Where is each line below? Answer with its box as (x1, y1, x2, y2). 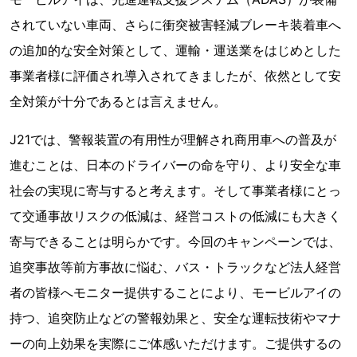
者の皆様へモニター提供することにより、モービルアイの (10, 284, 341, 300)
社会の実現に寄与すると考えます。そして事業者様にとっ (10, 182, 341, 198)
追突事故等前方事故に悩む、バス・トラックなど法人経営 (10, 259, 341, 275)
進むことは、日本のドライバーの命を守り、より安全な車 (10, 157, 341, 173)
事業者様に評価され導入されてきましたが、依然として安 (10, 68, 341, 84)
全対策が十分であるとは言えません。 (10, 93, 226, 109)
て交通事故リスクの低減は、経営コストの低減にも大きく (10, 208, 341, 224)
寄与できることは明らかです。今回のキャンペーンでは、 (10, 233, 341, 249)
